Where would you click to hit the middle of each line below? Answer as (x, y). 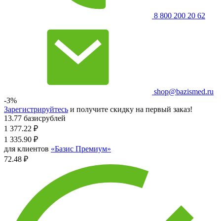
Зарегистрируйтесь (36, 109)
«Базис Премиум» (81, 148)
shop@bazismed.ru (183, 91)
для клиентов (27, 148)
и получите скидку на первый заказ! (130, 109)
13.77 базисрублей (35, 118)
